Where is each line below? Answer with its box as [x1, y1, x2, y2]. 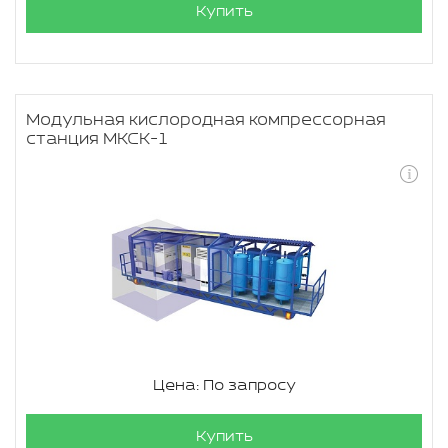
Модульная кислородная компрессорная [26, 111, 386, 130]
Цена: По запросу [152, 377, 296, 394]
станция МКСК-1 [26, 130, 169, 149]
